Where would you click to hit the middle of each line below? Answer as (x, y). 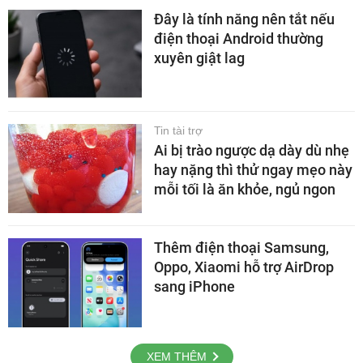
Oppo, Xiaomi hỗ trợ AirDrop (244, 267)
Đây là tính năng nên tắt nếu (244, 19)
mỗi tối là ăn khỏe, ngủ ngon (245, 190)
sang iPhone (194, 287)
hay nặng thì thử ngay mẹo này (253, 170)
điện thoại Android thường (239, 39)
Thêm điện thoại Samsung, (241, 248)
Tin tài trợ (178, 131)
